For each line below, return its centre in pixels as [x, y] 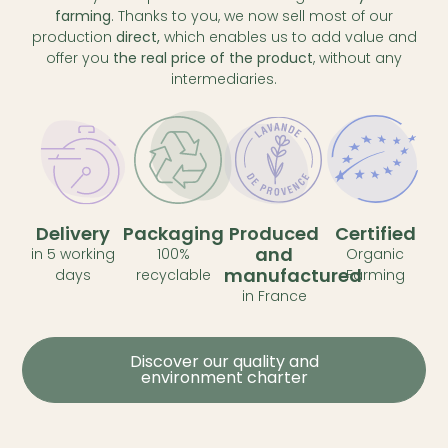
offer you [79, 58]
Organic [375, 253]
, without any [357, 58]
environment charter [224, 377]
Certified [375, 233]
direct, [137, 37]
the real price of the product [213, 58]
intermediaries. [224, 79]
